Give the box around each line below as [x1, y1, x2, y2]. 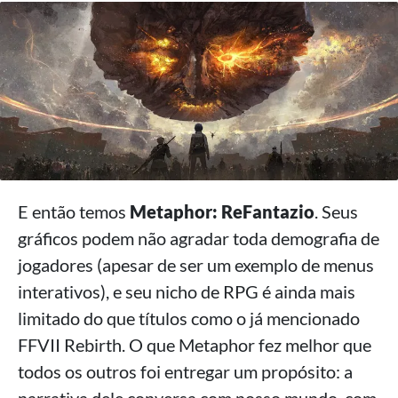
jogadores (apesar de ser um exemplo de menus [18, 254, 374, 276]
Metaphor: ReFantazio [130, 201, 314, 223]
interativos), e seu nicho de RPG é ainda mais [18, 281, 355, 303]
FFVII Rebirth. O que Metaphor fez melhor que [18, 334, 371, 356]
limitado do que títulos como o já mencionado [18, 307, 360, 330]
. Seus [314, 201, 358, 223]
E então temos [18, 201, 130, 223]
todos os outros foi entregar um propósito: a [18, 361, 353, 383]
